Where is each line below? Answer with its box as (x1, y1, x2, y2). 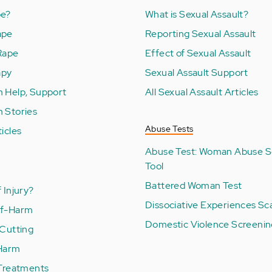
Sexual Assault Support (145, 66, 248, 79)
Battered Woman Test (145, 178, 242, 192)
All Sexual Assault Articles (145, 85, 259, 98)
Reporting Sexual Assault (145, 27, 256, 40)
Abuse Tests (145, 123, 194, 134)
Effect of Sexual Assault (145, 46, 251, 59)
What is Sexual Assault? (145, 7, 249, 21)
